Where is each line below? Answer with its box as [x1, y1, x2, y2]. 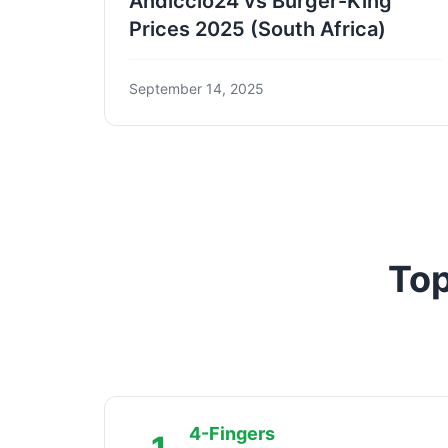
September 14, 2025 [129, 79, 264, 97]
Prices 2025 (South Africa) [129, 16, 386, 41]
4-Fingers [189, 422, 275, 444]
